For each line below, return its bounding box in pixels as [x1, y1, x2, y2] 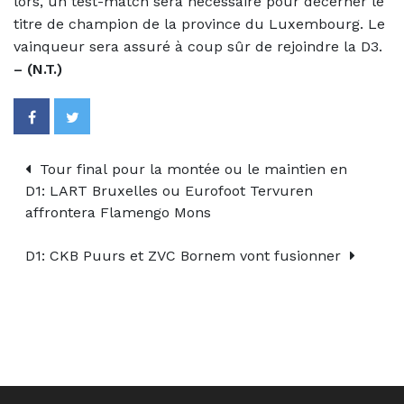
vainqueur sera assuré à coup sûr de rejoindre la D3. [14, 37, 382, 55]
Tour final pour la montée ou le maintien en [35, 160, 347, 178]
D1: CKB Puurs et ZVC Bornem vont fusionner [25, 246, 345, 264]
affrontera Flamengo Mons [25, 203, 211, 221]
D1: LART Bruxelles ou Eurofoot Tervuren [25, 181, 313, 199]
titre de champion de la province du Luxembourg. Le [14, 14, 385, 32]
